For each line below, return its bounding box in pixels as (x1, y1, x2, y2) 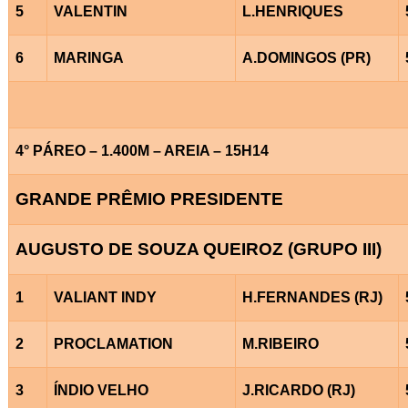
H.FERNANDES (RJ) (241, 289, 382, 305)
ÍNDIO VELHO (53, 382, 148, 398)
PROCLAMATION (53, 335, 173, 352)
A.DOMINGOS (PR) (241, 49, 371, 66)
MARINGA (53, 49, 124, 66)
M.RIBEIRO (241, 335, 319, 352)
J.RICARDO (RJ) (241, 382, 355, 398)
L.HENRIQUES (241, 3, 343, 19)
